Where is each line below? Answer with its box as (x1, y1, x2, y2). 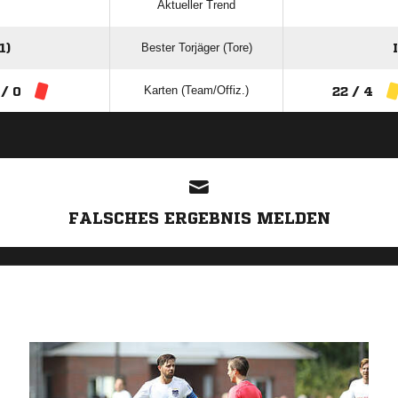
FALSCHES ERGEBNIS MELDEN (68, 210, 330, 226)
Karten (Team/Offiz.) (144, 84, 249, 97)
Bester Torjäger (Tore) (140, 41, 252, 54)
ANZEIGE (179, 144, 219, 154)
